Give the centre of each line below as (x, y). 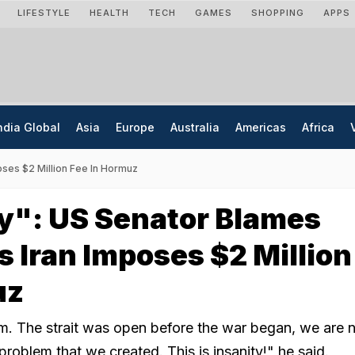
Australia (195, 127)
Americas (261, 127)
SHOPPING (278, 13)
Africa (318, 127)
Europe (135, 127)
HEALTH (109, 13)
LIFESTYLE (44, 13)
